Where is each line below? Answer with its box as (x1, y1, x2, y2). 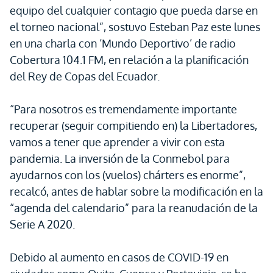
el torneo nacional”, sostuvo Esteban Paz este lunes (10, 20, 260, 34)
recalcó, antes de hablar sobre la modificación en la (10, 185, 263, 198)
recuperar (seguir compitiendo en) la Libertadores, (10, 119, 257, 132)
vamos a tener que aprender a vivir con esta (10, 135, 225, 149)
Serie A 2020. (10, 218, 75, 231)
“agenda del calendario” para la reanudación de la (10, 201, 258, 214)
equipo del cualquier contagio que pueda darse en (10, 4, 258, 17)
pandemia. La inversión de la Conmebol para (10, 152, 230, 165)
